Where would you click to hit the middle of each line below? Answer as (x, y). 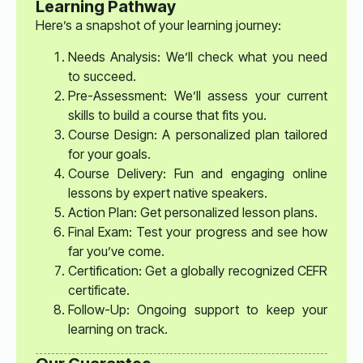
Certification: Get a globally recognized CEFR (198, 270)
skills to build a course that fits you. (167, 115)
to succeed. (102, 76)
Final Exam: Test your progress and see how (198, 231)
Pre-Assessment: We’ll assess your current (198, 95)
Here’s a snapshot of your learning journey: (158, 25)
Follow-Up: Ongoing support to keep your (198, 309)
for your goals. (109, 154)
